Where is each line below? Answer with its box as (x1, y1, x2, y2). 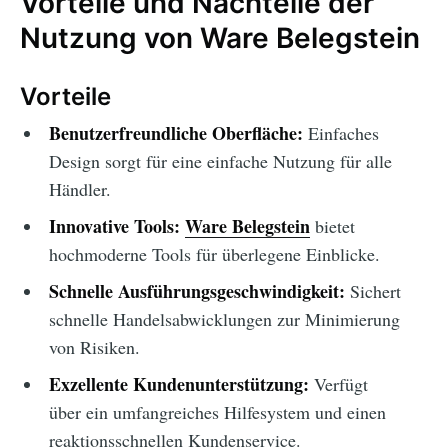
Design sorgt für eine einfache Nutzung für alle (48, 149, 392, 174)
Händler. (48, 177, 111, 202)
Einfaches (302, 121, 379, 146)
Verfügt (308, 372, 368, 397)
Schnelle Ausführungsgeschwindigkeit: (48, 278, 345, 305)
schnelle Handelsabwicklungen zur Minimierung (48, 307, 400, 332)
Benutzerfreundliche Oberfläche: (48, 120, 303, 147)
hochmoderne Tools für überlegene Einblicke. (48, 242, 380, 267)
